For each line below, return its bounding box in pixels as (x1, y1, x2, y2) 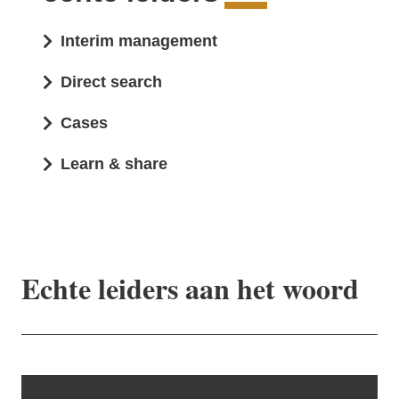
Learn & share (61, 154, 167, 173)
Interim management (61, 32, 217, 51)
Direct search (61, 72, 162, 91)
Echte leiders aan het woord (21, 267, 359, 310)
